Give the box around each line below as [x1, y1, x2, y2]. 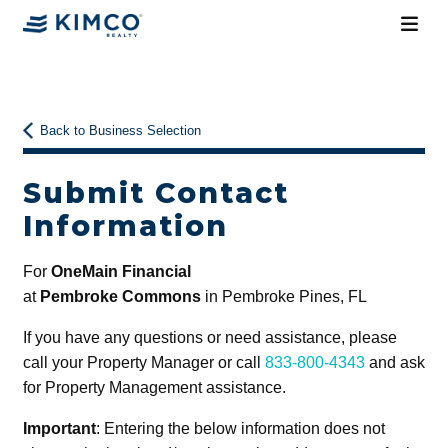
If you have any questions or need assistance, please [22, 328, 397, 346]
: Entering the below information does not [95, 419, 385, 437]
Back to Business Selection [40, 123, 202, 139]
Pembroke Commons [39, 287, 201, 305]
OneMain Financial [50, 262, 191, 280]
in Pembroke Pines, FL [200, 287, 367, 305]
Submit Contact [22, 175, 289, 210]
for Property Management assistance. [22, 378, 286, 396]
